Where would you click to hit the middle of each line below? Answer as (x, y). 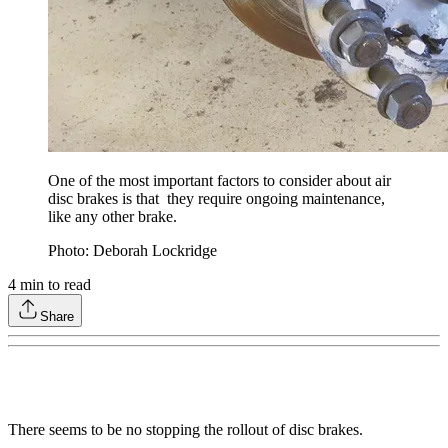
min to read (53, 285)
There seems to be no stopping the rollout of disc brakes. (185, 430)
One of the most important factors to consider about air (219, 181)
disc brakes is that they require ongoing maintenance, (216, 199)
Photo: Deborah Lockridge (132, 251)
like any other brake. (112, 217)
